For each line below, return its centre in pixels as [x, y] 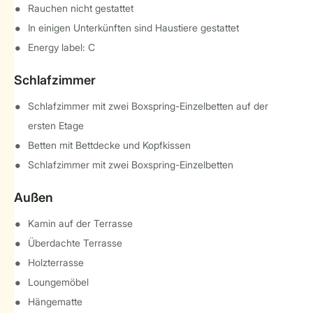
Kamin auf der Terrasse [80, 223]
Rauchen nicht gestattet [81, 8]
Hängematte [55, 301]
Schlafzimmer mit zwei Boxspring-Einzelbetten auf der [148, 106]
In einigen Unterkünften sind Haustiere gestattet [133, 28]
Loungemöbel [58, 282]
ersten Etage [56, 125]
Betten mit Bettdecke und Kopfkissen [109, 145]
